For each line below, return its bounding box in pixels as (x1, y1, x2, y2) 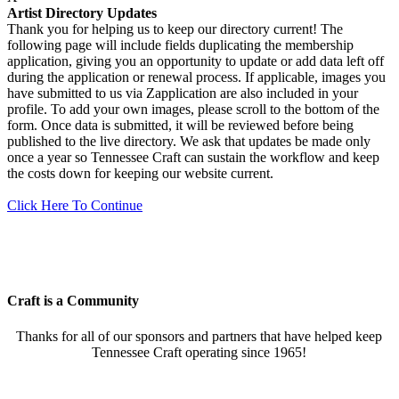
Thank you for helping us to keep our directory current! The (7, 21, 343, 37)
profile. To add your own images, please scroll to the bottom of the (7, 102, 379, 118)
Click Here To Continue (7, 198, 142, 214)
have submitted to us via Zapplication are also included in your (7, 85, 358, 102)
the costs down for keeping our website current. (7, 166, 273, 182)
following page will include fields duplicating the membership (7, 37, 354, 53)
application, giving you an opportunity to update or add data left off (7, 53, 384, 69)
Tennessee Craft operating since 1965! (92, 344, 307, 360)
